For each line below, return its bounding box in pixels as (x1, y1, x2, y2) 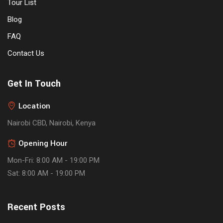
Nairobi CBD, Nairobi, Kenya (7, 118, 96, 127)
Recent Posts (7, 201, 65, 214)
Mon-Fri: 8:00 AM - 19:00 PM (7, 156, 100, 165)
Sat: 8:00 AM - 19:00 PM (7, 169, 85, 178)
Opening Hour (18, 138, 68, 149)
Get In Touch (7, 77, 61, 90)
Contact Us (7, 49, 44, 58)
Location (18, 101, 51, 111)
